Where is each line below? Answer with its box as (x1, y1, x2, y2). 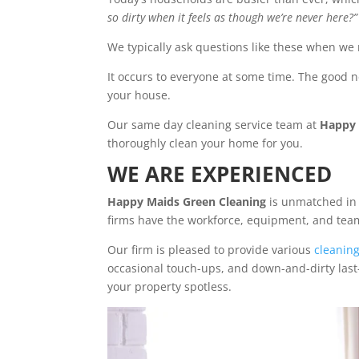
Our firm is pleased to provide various (107, 242, 315, 258)
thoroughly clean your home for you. (107, 135, 304, 151)
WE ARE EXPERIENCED (107, 159, 333, 189)
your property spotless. (107, 279, 232, 295)
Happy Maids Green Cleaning (107, 194, 267, 210)
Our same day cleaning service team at (107, 117, 321, 133)
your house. (107, 87, 171, 103)
